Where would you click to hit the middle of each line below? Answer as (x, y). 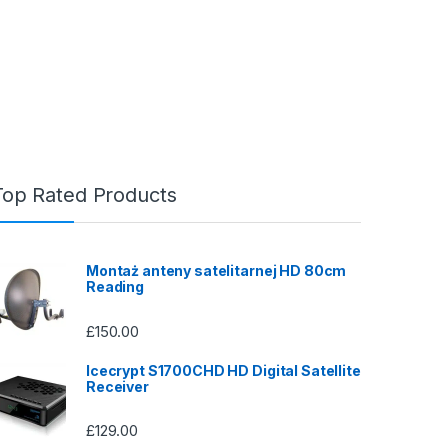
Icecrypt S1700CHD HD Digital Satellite (223, 370)
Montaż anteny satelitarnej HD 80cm (216, 271)
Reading (115, 287)
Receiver (117, 386)
